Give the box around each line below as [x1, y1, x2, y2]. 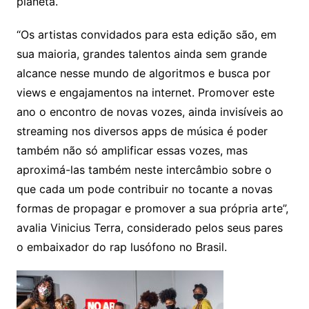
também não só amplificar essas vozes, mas [16, 143, 248, 157]
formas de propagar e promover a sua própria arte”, [16, 201, 288, 215]
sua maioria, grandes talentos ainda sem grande [16, 46, 267, 61]
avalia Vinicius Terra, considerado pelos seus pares [16, 220, 283, 235]
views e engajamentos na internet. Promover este [16, 85, 275, 99]
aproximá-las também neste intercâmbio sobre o [16, 162, 272, 177]
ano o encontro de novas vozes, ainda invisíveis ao [16, 104, 283, 119]
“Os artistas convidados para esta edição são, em [16, 27, 277, 41]
